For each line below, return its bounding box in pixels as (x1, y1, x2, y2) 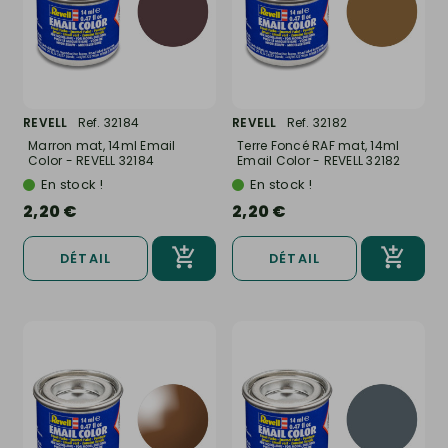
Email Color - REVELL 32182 (237, 151, 401, 169)
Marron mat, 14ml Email (28, 136, 176, 154)
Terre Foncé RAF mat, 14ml (237, 136, 400, 154)
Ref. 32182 (286, 113, 347, 131)
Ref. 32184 (77, 113, 139, 131)
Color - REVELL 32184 (28, 151, 154, 169)
